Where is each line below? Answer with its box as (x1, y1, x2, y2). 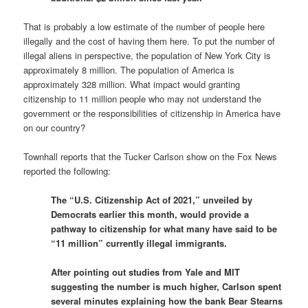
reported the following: (23, 164, 111, 178)
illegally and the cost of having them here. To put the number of (23, 34, 276, 47)
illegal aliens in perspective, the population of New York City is (23, 48, 272, 62)
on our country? (23, 120, 86, 134)
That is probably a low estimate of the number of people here (23, 19, 265, 33)
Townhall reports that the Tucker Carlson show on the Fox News (23, 150, 278, 164)
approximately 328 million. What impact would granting (23, 77, 241, 91)
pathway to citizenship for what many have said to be (51, 222, 278, 236)
